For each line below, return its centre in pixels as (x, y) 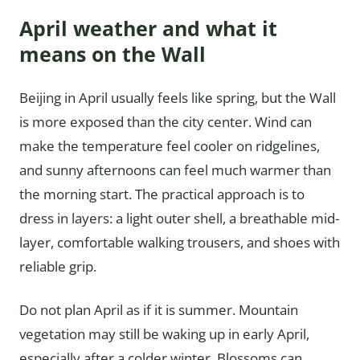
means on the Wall (112, 54)
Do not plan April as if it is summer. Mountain (159, 310)
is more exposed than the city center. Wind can (166, 122)
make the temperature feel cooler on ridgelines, (170, 146)
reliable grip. (58, 266)
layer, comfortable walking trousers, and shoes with (180, 242)
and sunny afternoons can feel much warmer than (175, 170)
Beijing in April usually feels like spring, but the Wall (178, 98)
